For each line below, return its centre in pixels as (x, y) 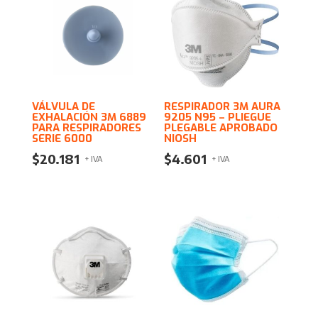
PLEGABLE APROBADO (221, 128)
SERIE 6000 (62, 139)
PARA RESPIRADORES (86, 128)
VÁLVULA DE (63, 107)
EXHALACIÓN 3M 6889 (89, 117)
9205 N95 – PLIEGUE (218, 117)
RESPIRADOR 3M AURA (223, 107)
